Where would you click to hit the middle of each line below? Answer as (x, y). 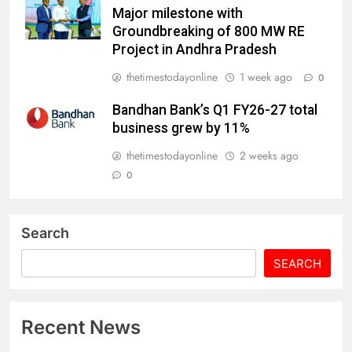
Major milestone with (178, 14)
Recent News (81, 328)
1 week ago (266, 77)
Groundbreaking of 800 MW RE (209, 32)
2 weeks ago (269, 156)
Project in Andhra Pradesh (194, 50)
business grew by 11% (181, 128)
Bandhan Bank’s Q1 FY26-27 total (215, 110)
